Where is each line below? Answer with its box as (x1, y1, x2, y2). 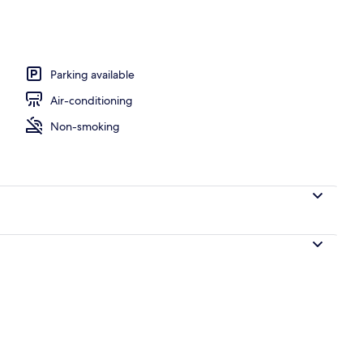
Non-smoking (50, 118, 120, 134)
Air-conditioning (50, 92, 133, 108)
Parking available (50, 66, 135, 82)
